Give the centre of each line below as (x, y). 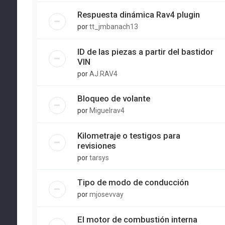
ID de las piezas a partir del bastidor (145, 52)
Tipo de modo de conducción (133, 182)
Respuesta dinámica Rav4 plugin (138, 15)
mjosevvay (106, 194)
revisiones (96, 146)
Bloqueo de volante (114, 98)
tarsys (99, 158)
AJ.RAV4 (103, 74)
